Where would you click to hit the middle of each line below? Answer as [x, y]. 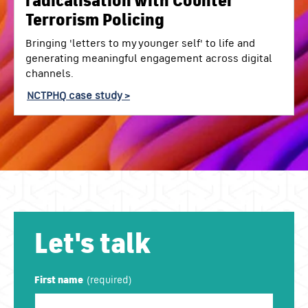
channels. [49, 73]
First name [59, 280]
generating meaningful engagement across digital [149, 57]
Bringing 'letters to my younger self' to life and [140, 42]
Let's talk [93, 243]
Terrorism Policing [95, 20]
